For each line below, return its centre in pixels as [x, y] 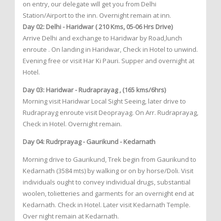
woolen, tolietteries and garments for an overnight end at [108, 194]
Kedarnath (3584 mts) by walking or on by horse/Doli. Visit [108, 171]
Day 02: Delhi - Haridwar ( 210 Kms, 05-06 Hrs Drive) [98, 27]
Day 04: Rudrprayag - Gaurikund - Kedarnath [89, 142]
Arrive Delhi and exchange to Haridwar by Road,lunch [102, 38]
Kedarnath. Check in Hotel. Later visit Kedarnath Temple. [107, 205]
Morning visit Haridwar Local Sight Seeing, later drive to [104, 101]
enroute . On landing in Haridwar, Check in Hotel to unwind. [110, 50]
